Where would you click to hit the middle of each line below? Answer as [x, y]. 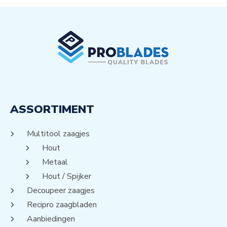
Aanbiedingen [51, 219]
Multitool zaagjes [58, 134]
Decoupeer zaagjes [61, 191]
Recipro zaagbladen [62, 205]
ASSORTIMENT [52, 110]
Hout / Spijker [67, 177]
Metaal [55, 162]
